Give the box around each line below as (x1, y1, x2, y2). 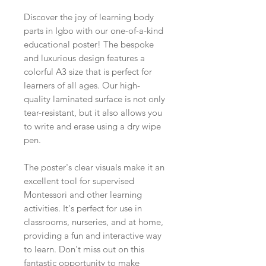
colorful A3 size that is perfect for (24, 65, 152, 77)
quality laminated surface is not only (24, 93, 165, 104)
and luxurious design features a (24, 52, 145, 64)
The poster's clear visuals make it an (24, 161, 164, 173)
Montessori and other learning (24, 188, 142, 200)
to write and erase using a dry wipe (24, 120, 161, 132)
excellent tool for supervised (24, 175, 134, 186)
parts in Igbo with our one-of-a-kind (24, 24, 163, 36)
